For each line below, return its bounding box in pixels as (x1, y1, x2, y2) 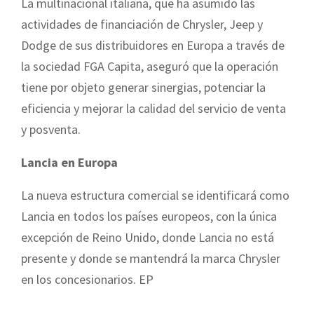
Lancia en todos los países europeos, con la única (21, 207, 277, 224)
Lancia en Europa (21, 153, 118, 170)
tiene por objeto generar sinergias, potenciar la (21, 78, 266, 95)
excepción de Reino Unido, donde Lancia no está (21, 228, 274, 245)
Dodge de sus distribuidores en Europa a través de (21, 36, 285, 53)
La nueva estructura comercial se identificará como (21, 186, 289, 203)
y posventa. (21, 121, 81, 137)
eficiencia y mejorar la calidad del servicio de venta (21, 100, 286, 116)
